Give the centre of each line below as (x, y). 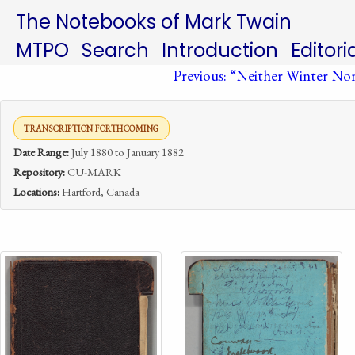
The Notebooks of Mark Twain (154, 22)
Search (115, 50)
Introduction (220, 50)
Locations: (36, 191)
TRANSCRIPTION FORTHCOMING (92, 128)
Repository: (39, 172)
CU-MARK (93, 172)
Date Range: (41, 152)
